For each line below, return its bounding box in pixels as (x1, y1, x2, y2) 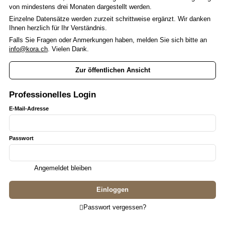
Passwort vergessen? (83, 203, 146, 211)
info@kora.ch (9, 45, 48, 53)
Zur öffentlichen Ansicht (75, 66, 150, 74)
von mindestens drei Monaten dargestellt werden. (9, 3, 152, 11)
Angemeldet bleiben (34, 164, 91, 172)
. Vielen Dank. (48, 45, 89, 53)
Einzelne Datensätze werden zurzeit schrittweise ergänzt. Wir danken (9, 15, 210, 23)
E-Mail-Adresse (9, 105, 49, 112)
